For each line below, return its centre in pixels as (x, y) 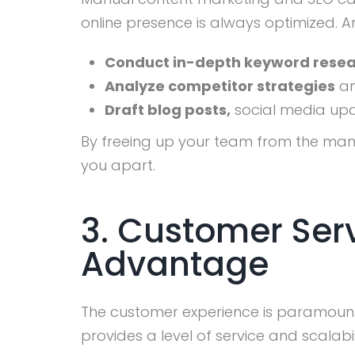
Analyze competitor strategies (220, 86)
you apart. (118, 166)
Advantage (175, 264)
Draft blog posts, (168, 110)
